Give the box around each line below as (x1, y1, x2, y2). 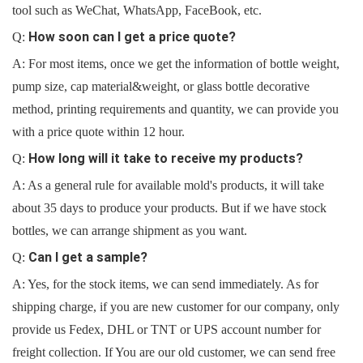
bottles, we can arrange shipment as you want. (12, 224, 247, 238)
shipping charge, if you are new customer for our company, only (12, 300, 340, 314)
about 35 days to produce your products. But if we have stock (12, 201, 327, 216)
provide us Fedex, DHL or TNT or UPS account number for (12, 322, 321, 337)
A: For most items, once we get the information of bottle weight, (12, 57, 340, 71)
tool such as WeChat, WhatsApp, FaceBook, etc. (12, 3, 262, 18)
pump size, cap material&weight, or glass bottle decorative (12, 79, 310, 94)
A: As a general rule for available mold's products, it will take (12, 178, 324, 193)
